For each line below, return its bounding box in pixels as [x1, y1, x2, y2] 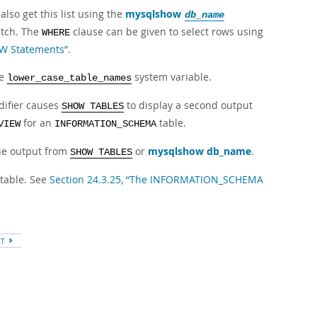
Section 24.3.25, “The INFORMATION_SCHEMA [50, 173, 263, 186]
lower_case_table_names [7, 73, 132, 83]
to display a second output [124, 98, 253, 112]
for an [21, 116, 54, 129]
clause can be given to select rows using [70, 25, 263, 38]
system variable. [132, 70, 212, 83]
